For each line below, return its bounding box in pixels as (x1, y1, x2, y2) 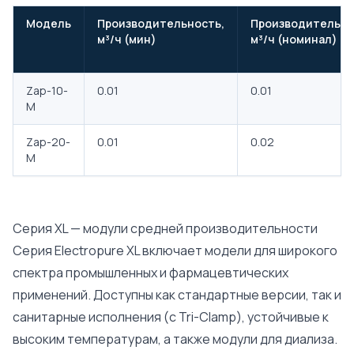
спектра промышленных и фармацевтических (13, 264, 288, 281)
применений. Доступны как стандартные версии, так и (13, 286, 341, 303)
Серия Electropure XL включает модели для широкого (13, 242, 337, 259)
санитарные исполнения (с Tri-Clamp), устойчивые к (13, 308, 329, 326)
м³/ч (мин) (97, 32, 156, 47)
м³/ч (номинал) (250, 32, 337, 47)
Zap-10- (26, 83, 68, 98)
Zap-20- (26, 134, 70, 149)
